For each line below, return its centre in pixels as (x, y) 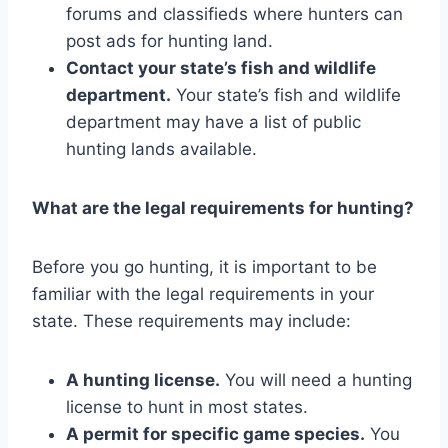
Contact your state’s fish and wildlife (221, 67)
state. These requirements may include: (191, 320)
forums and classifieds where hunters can (234, 13)
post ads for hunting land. (169, 40)
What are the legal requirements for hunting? (223, 207)
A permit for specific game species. (215, 433)
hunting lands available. (161, 148)
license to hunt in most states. (187, 406)
